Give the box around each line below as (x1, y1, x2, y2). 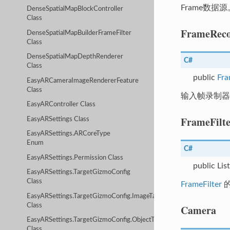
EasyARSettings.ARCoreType (27, 130, 111, 138)
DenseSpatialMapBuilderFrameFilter (27, 29, 132, 36)
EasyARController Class (27, 101, 96, 108)
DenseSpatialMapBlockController (27, 6, 124, 13)
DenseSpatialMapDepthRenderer (27, 53, 124, 61)
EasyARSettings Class (27, 116, 90, 123)
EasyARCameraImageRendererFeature (27, 77, 139, 84)
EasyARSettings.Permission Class (27, 154, 124, 161)
